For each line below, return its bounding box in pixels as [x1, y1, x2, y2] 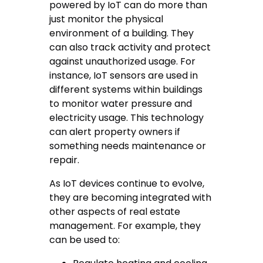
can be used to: [49, 233, 120, 247]
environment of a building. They [49, 26, 194, 41]
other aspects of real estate [49, 205, 181, 219]
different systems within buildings [49, 83, 203, 97]
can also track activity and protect [49, 41, 211, 55]
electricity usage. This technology [49, 111, 204, 125]
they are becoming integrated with [49, 191, 212, 205]
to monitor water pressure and [49, 97, 193, 111]
